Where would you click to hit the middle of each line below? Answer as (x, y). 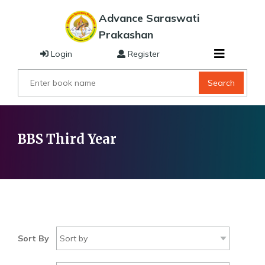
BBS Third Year (67, 139)
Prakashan (126, 35)
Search (222, 83)
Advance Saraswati (149, 18)
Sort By (33, 238)
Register (143, 54)
